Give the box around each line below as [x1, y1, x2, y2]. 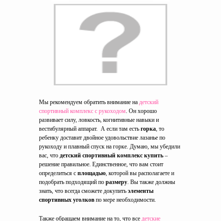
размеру [106, 179, 127, 185]
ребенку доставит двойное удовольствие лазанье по [39, 134, 165, 141]
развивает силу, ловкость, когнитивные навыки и [39, 116, 159, 123]
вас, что [39, 152, 60, 159]
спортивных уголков [39, 196, 94, 203]
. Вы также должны [127, 179, 175, 185]
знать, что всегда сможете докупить [39, 187, 128, 194]
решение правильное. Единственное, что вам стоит [39, 161, 163, 168]
